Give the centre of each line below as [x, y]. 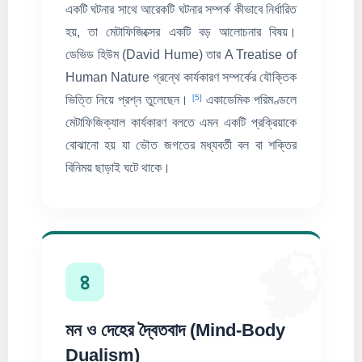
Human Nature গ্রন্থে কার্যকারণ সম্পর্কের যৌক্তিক [181, 78]
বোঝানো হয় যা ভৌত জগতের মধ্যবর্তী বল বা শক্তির [181, 145]
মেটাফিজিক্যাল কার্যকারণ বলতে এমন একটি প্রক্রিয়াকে [181, 123]
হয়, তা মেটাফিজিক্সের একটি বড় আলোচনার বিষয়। [181, 32]
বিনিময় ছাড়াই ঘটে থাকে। [118, 168]
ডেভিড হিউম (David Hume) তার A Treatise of [181, 55]
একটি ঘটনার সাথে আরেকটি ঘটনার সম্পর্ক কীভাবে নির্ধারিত [181, 10]
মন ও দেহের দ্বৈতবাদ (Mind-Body [175, 330]
